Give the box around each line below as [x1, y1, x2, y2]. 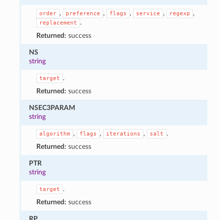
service [136, 10, 160, 17]
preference [65, 10, 100, 17]
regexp [169, 10, 190, 17]
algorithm [39, 130, 70, 137]
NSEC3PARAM [29, 104, 76, 111]
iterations [106, 130, 140, 137]
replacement [39, 19, 77, 26]
